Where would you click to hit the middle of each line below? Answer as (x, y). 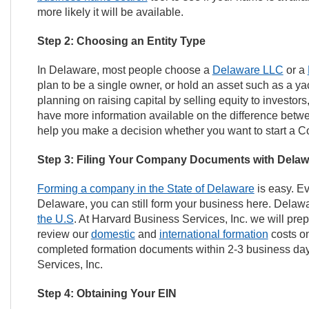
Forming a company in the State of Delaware (146, 189)
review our (64, 234)
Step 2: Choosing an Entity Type (121, 41)
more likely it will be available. (110, 12)
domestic (113, 234)
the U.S (55, 219)
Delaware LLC (248, 70)
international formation (213, 234)
